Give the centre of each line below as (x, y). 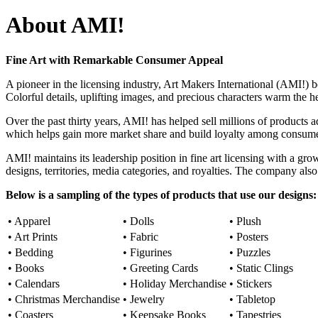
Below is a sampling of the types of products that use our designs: (161, 194)
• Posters (249, 236)
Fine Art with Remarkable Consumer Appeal (114, 60)
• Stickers (251, 283)
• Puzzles (250, 252)
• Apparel (29, 221)
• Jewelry (144, 299)
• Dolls (138, 221)
